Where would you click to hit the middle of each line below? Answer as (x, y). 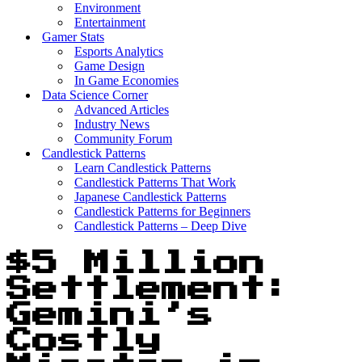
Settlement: (149, 290)
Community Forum (123, 139)
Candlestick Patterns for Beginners (162, 211)
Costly (84, 341)
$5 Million (136, 264)
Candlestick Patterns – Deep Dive (160, 226)
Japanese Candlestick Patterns (150, 197)
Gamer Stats (73, 37)
